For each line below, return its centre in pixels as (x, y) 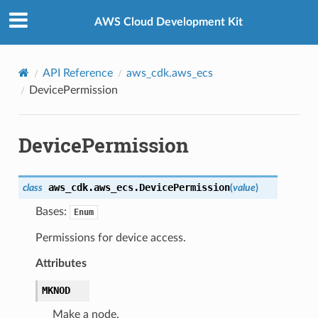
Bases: (52, 211)
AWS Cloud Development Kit (168, 22)
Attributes (61, 263)
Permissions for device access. (110, 237)
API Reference (77, 73)
